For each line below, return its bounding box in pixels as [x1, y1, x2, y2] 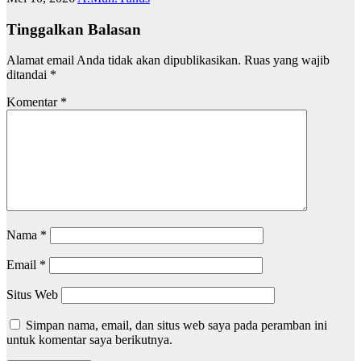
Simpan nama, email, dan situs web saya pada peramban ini [26, 318, 327, 333]
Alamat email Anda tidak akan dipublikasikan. [6, 53, 241, 68]
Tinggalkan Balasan [6, 20, 141, 38]
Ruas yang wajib [244, 53, 330, 68]
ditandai [6, 68, 50, 82]
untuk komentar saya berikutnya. [6, 333, 172, 347]
